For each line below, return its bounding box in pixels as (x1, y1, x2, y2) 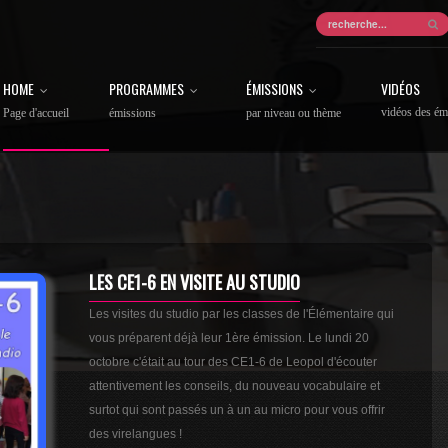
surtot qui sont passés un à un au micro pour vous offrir (89, 403, 386, 417)
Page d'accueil (3, 106, 69, 120)
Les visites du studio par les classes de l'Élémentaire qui (89, 307, 395, 321)
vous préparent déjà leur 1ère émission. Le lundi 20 (89, 331, 370, 345)
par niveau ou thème (246, 106, 341, 120)
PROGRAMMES (109, 78, 184, 99)
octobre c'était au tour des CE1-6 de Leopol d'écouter (89, 355, 378, 369)
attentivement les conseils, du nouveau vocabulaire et (89, 379, 381, 393)
